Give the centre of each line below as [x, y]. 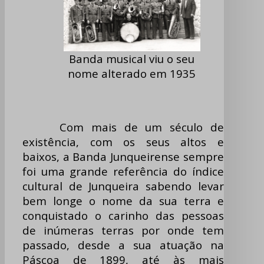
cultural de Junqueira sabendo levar [123, 186]
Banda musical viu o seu [132, 59]
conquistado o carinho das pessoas [123, 216]
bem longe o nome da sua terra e [123, 201]
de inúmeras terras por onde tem [123, 230]
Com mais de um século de [123, 127]
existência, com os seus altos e [123, 142]
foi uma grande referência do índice [123, 171]
